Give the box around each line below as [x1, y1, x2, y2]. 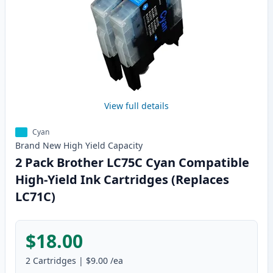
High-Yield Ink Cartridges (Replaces [15, 171, 229, 188]
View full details [104, 100, 169, 112]
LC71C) [15, 188, 55, 205]
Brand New [15, 140, 61, 152]
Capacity [108, 140, 143, 152]
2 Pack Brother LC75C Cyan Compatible [15, 154, 249, 171]
